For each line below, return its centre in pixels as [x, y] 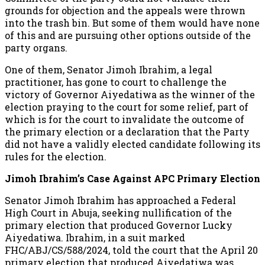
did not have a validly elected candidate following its [132, 144]
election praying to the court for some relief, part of [127, 106]
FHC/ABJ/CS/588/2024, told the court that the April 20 [131, 250]
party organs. [36, 47]
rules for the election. [56, 156]
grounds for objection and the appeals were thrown [125, 10]
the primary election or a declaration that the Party [127, 131]
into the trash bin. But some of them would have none [132, 22]
